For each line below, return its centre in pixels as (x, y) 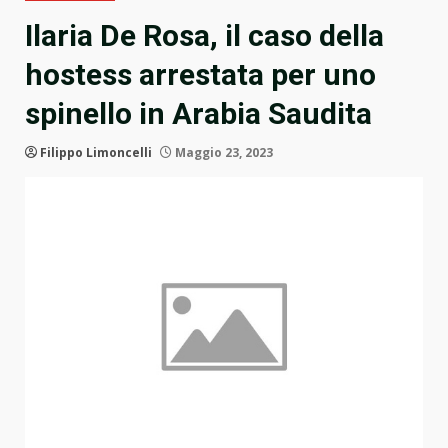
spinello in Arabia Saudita (198, 114)
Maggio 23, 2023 (222, 153)
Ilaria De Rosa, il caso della (204, 36)
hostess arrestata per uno (200, 75)
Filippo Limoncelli (96, 153)
